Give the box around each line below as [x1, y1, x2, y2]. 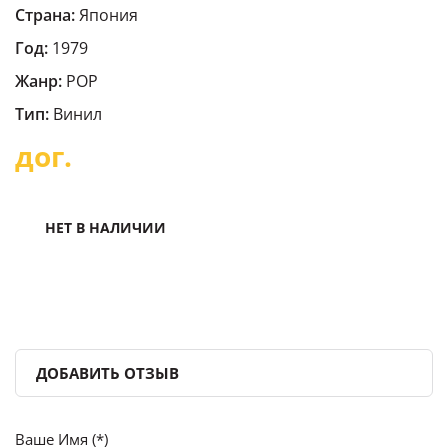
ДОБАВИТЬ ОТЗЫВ [36, 362, 179, 383]
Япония [75, 4, 138, 26]
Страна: [15, 4, 75, 26]
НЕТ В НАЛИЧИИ [45, 218, 166, 237]
